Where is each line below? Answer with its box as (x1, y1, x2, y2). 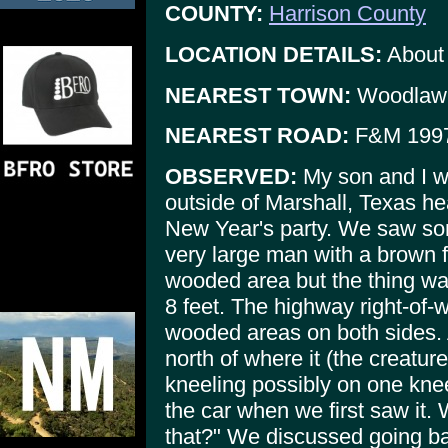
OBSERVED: (165, 163, 297, 189)
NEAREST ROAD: (165, 123, 349, 149)
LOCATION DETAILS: (165, 41, 382, 67)
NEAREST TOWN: (165, 82, 351, 108)
